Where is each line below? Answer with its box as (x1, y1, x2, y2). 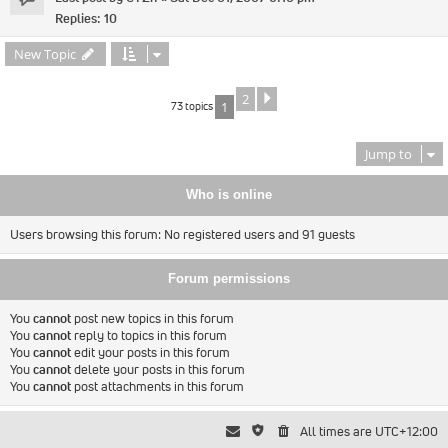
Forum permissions (168, 272, 290, 287)
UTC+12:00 (375, 423, 438, 441)
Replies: (55, 10, 104, 28)
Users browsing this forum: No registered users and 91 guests (10, 226, 355, 244)
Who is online (186, 188, 272, 203)
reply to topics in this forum (71, 327, 227, 345)
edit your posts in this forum (71, 344, 230, 362)
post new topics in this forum (71, 310, 234, 328)
